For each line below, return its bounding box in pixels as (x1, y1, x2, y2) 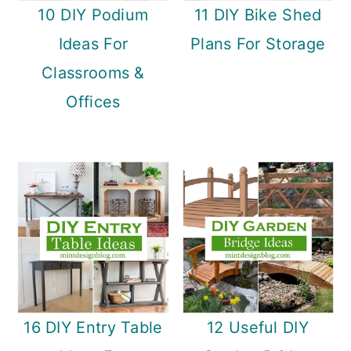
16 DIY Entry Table (24, 317, 163, 337)
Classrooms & (42, 63, 145, 83)
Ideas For (58, 34, 128, 54)
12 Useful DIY (207, 317, 309, 337)
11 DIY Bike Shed (194, 5, 322, 25)
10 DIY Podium (38, 5, 149, 25)
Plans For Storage (190, 34, 326, 54)
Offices (66, 92, 121, 112)
